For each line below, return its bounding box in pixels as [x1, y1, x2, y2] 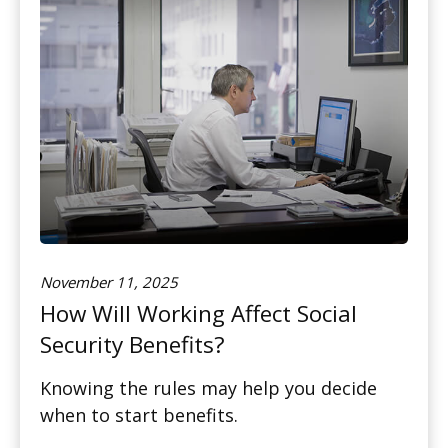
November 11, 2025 [40, 272, 178, 293]
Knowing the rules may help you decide [40, 376, 377, 401]
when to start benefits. [40, 403, 238, 428]
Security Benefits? [40, 329, 225, 361]
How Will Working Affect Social [40, 298, 357, 330]
